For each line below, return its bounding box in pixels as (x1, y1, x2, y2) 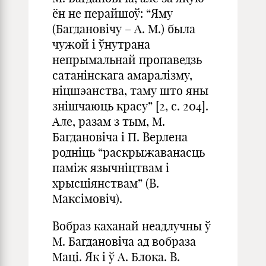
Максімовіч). (52, 191, 122, 206)
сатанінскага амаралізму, (52, 68, 192, 83)
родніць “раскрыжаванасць (52, 145, 205, 160)
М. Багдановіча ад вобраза (52, 234, 196, 249)
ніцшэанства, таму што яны (52, 83, 208, 98)
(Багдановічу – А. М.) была (52, 21, 195, 36)
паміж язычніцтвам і (52, 160, 169, 175)
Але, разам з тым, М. (52, 114, 165, 129)
